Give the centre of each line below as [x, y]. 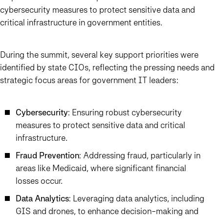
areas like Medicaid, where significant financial [101, 168]
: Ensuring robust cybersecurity [125, 112]
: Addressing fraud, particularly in [140, 155]
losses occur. [39, 181]
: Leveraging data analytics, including [137, 198]
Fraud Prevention [47, 155]
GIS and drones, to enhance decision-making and [107, 211]
